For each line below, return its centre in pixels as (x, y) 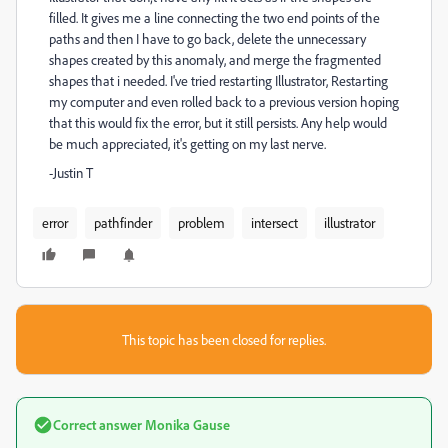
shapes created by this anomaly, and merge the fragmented (215, 59)
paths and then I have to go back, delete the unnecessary (207, 38)
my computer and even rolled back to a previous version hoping (224, 101)
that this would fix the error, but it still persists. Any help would (218, 122)
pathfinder (123, 222)
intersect (274, 222)
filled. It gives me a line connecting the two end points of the (214, 17)
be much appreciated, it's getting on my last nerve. (187, 143)
